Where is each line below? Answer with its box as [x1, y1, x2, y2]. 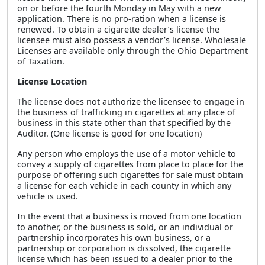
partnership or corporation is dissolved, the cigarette [17, 243, 231, 254]
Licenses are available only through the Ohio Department [17, 45, 248, 56]
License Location [17, 76, 87, 87]
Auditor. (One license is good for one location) [17, 128, 202, 139]
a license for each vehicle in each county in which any [17, 180, 231, 191]
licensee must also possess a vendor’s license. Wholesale [17, 34, 246, 46]
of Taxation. [17, 56, 64, 67]
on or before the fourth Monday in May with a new [17, 2, 221, 14]
